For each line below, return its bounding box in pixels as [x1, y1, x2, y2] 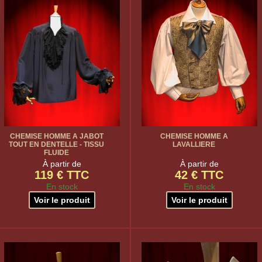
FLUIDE [44, 149, 69, 157]
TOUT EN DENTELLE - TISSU [9, 140, 104, 149]
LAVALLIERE [173, 140, 215, 149]
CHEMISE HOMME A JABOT [9, 132, 104, 140]
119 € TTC [35, 168, 89, 181]
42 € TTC [175, 168, 223, 181]
